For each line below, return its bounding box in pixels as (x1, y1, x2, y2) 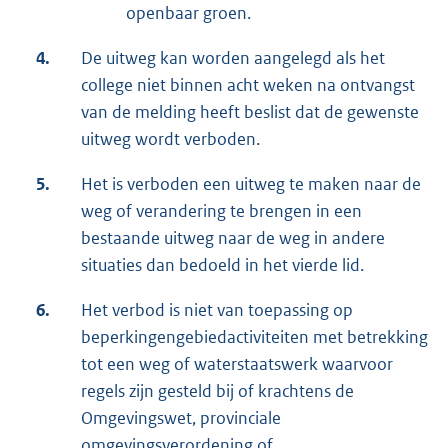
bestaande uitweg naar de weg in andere (81, 227, 385, 250)
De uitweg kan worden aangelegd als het (81, 47, 385, 70)
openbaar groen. (126, 2, 251, 25)
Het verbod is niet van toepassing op (81, 299, 353, 322)
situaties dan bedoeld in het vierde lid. (81, 254, 364, 277)
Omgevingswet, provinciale (81, 407, 281, 430)
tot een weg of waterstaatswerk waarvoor (81, 353, 393, 376)
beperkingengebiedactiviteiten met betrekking (81, 326, 428, 349)
